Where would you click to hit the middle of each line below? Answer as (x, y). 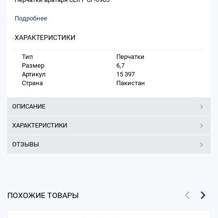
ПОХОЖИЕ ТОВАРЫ (43, 195)
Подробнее (31, 18)
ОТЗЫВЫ (26, 144)
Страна (32, 83)
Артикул (34, 74)
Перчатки (130, 57)
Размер (33, 65)
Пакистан (131, 83)
